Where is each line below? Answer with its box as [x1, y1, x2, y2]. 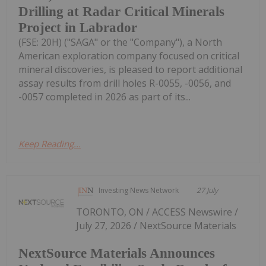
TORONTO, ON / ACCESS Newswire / [76, 205, 239, 219]
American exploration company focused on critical [18, 49, 239, 63]
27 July [197, 185, 218, 196]
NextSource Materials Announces [18, 245, 215, 261]
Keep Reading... [18, 138, 81, 150]
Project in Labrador [18, 20, 137, 36]
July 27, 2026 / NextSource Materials [76, 219, 237, 233]
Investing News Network [99, 185, 179, 196]
